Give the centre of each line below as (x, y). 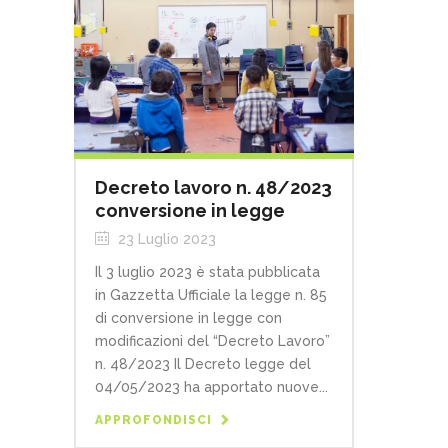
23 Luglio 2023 (165, 238)
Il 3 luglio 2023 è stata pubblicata (207, 271)
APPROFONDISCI (153, 419)
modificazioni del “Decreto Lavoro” (212, 340)
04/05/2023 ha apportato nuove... (211, 386)
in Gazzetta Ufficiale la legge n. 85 (211, 294)
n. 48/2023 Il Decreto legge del (203, 363)
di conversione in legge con (188, 317)
